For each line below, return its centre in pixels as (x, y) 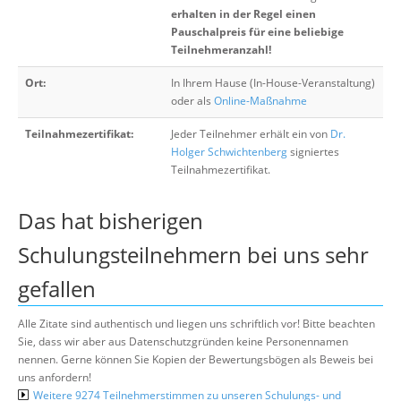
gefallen (57, 288)
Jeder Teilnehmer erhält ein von (251, 133)
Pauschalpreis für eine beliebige (257, 31)
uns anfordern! (55, 377)
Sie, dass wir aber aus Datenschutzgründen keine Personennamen (183, 341)
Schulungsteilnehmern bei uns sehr (193, 254)
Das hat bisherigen (111, 220)
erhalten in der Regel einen (243, 13)
